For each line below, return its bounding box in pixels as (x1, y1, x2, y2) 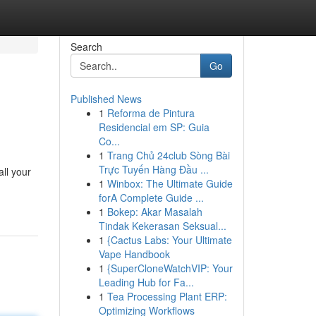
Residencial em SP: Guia (98, 120, 209, 134)
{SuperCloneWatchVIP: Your (107, 261, 233, 275)
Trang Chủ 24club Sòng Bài (107, 148, 230, 162)
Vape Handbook (98, 247, 170, 261)
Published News (70, 92, 142, 106)
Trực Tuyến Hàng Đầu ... (98, 162, 209, 176)
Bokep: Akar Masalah (107, 205, 202, 219)
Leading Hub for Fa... (98, 275, 194, 289)
